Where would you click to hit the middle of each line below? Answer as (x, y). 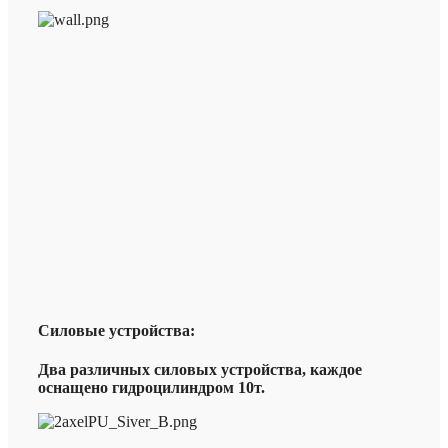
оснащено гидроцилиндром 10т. (151, 388)
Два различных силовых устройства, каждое (200, 370)
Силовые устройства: (116, 331)
